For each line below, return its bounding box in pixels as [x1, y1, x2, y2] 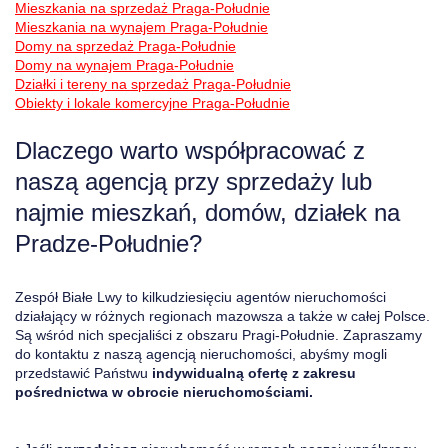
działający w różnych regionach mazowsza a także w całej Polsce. [15, 308, 430, 324]
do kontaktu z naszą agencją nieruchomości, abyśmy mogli [15, 346, 387, 362]
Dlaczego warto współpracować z [15, 137, 365, 164]
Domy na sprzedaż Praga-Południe [15, 38, 236, 54]
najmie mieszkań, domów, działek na [15, 199, 400, 226]
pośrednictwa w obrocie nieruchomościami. [15, 384, 313, 400]
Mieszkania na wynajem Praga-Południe [15, 19, 268, 35]
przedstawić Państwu [15, 365, 152, 381]
